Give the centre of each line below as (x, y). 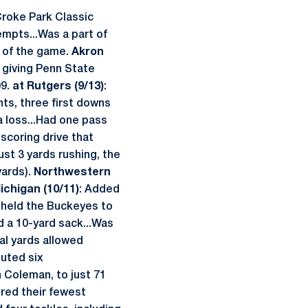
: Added (99, 190)
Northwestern (72, 173)
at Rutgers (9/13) (58, 87)
